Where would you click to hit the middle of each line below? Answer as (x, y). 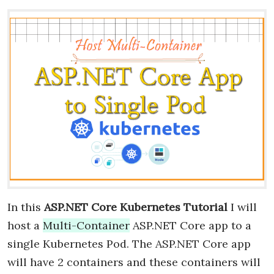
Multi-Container (86, 225)
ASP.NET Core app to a (191, 225)
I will (242, 207)
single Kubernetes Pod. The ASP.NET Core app (129, 243)
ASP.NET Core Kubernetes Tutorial (136, 207)
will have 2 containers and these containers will (134, 262)
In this (26, 207)
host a (25, 225)
